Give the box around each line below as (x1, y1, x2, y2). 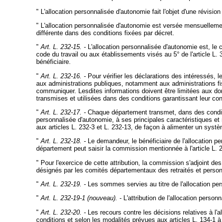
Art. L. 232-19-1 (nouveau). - (40, 194, 121, 202)
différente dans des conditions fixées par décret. (36, 29, 174, 37)
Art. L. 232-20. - (40, 208, 88, 216)
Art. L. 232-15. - (40, 43, 86, 51)
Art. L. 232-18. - (40, 137, 88, 145)
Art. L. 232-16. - (40, 72, 86, 80)
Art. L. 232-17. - (40, 108, 88, 116)
